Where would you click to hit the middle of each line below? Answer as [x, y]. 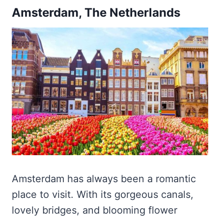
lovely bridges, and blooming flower [95, 210]
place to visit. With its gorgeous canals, [103, 195]
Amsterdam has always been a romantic [104, 179]
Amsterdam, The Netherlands [96, 13]
